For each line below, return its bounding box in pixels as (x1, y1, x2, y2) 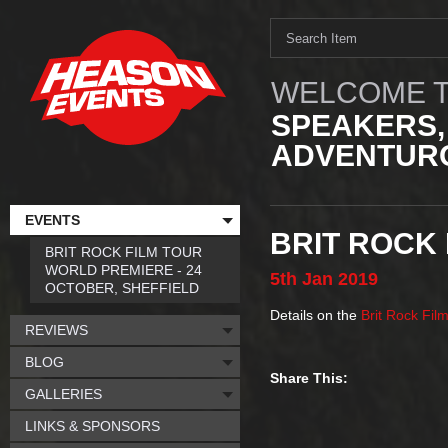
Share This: (270, 370, 348, 386)
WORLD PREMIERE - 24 (45, 262, 202, 278)
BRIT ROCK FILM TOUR (45, 244, 202, 260)
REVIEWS (25, 322, 88, 338)
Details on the (270, 307, 361, 323)
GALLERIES (25, 386, 102, 402)
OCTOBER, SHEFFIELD (45, 280, 199, 296)
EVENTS (25, 212, 80, 228)
